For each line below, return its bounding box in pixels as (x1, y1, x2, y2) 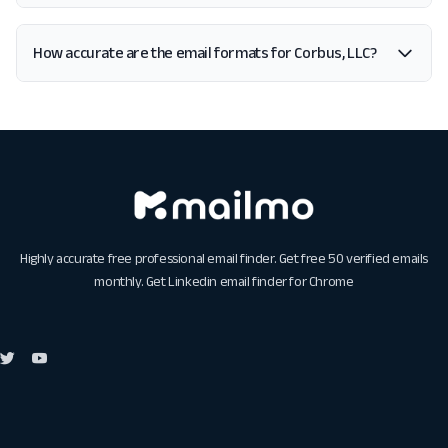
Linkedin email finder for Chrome (168, 273, 354, 290)
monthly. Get (94, 273, 169, 290)
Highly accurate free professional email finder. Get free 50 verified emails (19, 250, 428, 267)
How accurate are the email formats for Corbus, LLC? (33, 44, 377, 61)
